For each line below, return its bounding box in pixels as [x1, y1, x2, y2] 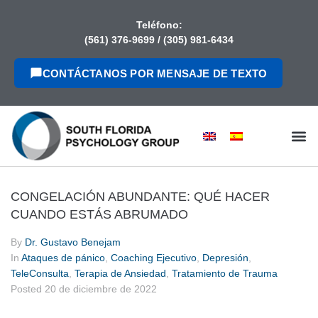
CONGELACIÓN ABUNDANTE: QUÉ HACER [11, 190, 270, 204]
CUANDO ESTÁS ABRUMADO [11, 207, 188, 222]
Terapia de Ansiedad [75, 268, 166, 280]
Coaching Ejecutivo [111, 252, 197, 264]
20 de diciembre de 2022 [45, 283, 157, 295]
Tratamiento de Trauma [172, 268, 278, 280]
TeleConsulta [11, 268, 69, 280]
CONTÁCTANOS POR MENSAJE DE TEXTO [43, 67, 268, 79]
